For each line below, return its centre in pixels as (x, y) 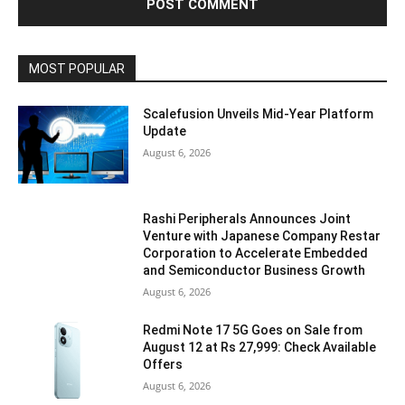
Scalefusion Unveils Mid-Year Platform (259, 114)
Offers (163, 364)
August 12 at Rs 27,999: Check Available (260, 347)
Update (165, 132)
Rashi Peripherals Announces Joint (247, 218)
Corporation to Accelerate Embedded (256, 253)
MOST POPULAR (77, 69)
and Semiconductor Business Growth (254, 270)
